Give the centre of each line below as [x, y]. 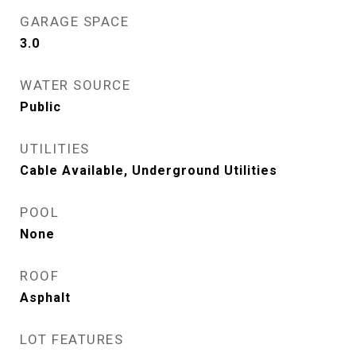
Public [41, 107]
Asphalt [45, 298]
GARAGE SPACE [74, 21]
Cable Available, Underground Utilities [149, 170]
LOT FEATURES [72, 339]
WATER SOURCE [75, 85]
